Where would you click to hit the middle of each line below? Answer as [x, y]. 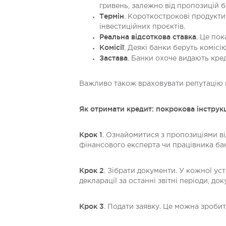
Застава [114, 58]
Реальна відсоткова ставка [148, 37]
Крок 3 [92, 206]
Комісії [112, 47]
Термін [112, 16]
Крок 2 [92, 171]
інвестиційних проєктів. [142, 27]
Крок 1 [91, 135]
